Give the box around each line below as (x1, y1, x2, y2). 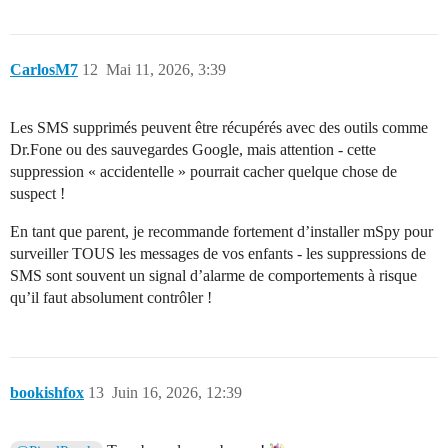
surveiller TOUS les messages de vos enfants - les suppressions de (10, 245, 426, 263)
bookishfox (10, 384, 84, 402)
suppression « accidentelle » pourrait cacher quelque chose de (10, 163, 397, 181)
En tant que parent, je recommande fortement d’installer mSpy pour (10, 223, 433, 241)
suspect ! (10, 185, 65, 203)
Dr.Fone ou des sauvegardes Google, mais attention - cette (10, 141, 376, 159)
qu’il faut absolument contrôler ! (10, 289, 212, 307)
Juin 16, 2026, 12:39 (112, 384, 242, 402)
